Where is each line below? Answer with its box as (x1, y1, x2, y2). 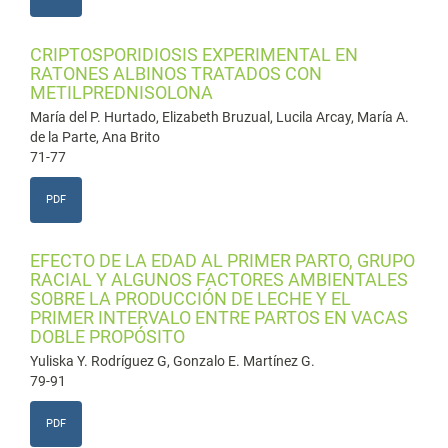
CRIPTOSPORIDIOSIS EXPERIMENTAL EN (30, 44, 358, 65)
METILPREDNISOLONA (30, 82, 213, 103)
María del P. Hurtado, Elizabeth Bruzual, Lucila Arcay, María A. (30, 109, 409, 125)
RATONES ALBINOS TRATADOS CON (30, 63, 322, 84)
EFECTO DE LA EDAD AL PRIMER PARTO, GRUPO (30, 250, 415, 271)
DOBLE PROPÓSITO (30, 326, 185, 347)
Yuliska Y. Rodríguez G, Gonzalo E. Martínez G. (30, 353, 315, 369)
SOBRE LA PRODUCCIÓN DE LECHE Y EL (30, 288, 351, 309)
